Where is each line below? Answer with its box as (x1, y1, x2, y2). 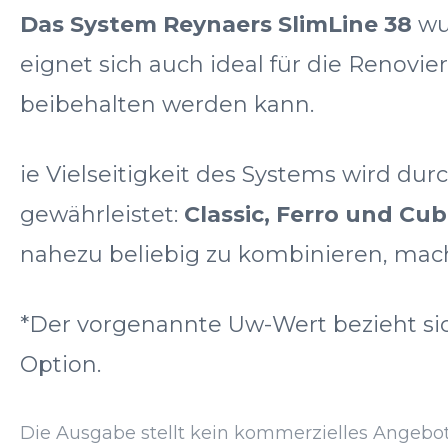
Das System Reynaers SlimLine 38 (20, 10, 412, 38)
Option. (20, 350, 101, 378)
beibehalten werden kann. (20, 90, 314, 118)
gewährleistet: (20, 200, 184, 228)
